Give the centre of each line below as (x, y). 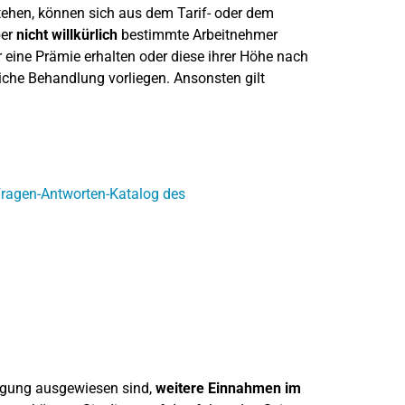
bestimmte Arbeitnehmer (197, 35)
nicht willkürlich (66, 35)
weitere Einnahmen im (228, 388)
